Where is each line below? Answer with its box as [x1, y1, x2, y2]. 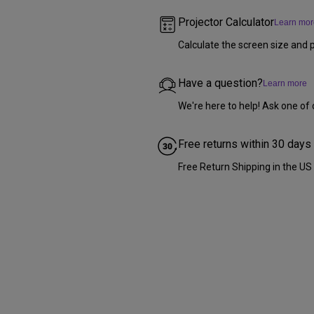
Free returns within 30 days [178, 137, 311, 151]
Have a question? [178, 76, 263, 90]
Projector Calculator [178, 15, 274, 29]
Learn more [263, 78, 307, 88]
